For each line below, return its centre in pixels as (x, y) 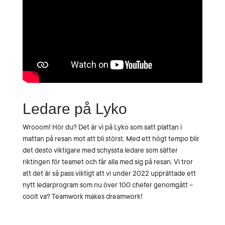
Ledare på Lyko (75, 109)
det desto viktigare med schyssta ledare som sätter (100, 150)
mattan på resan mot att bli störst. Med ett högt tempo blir (111, 139)
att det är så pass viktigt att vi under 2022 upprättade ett (109, 173)
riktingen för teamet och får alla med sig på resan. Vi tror (107, 162)
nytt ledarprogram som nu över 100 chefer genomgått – (107, 185)
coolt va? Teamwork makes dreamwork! (82, 196)
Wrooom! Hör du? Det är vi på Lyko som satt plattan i (102, 127)
